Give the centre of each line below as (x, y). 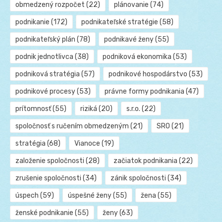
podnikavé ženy (129, 39)
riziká (88, 109)
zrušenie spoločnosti (48, 178)
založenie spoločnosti (50, 161)
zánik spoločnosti (138, 178)
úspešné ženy (89, 195)
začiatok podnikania (145, 161)
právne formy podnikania (144, 91)
